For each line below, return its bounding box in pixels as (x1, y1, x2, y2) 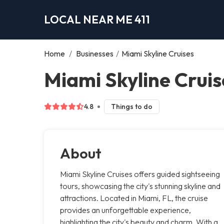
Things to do (110, 101, 152, 111)
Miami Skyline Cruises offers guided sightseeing (60, 168, 220, 179)
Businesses (76, 48, 113, 58)
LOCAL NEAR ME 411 (44, 12, 150, 26)
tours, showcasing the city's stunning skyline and (60, 180, 220, 191)
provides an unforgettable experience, (60, 204, 191, 215)
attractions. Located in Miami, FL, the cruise (60, 192, 208, 203)
